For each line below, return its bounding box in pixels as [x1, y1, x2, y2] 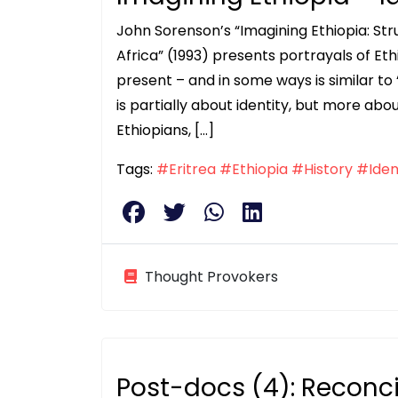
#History [291, 159, 353, 180]
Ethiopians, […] [116, 120, 214, 141]
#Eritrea [156, 159, 216, 180]
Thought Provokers [141, 267, 278, 288]
